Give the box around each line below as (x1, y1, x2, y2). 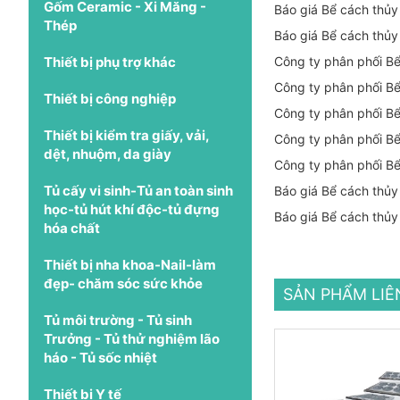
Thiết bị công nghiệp (44, 89, 176, 107)
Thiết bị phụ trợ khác (44, 53, 176, 71)
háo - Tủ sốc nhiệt (44, 348, 157, 366)
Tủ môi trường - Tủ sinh (44, 311, 192, 329)
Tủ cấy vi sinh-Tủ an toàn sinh (44, 181, 233, 199)
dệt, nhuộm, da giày (44, 145, 171, 162)
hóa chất (44, 219, 100, 237)
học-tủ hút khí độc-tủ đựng (44, 200, 220, 218)
